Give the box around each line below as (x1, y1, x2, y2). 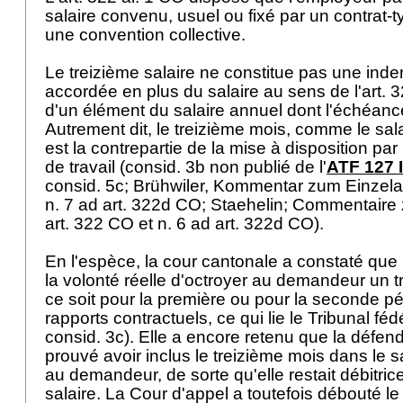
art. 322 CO (45, 214, 134, 233)
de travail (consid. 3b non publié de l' (45, 157, 327, 176)
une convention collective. (45, 25, 250, 44)
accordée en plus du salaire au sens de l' (45, 82, 362, 101)
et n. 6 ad (134, 214, 215, 233)
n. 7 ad (45, 195, 103, 214)
